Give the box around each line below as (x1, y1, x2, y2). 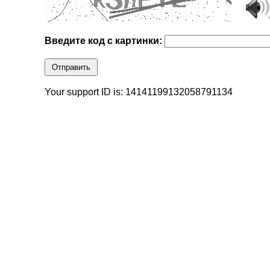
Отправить (52, 63, 91, 72)
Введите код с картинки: (45, 36, 165, 46)
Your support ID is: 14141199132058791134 (45, 87, 233, 98)
